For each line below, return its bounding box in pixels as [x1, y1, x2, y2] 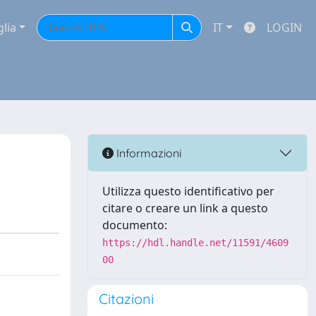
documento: [102, 217, 167, 233]
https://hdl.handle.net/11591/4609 [102, 237, 288, 248]
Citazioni [99, 290, 154, 308]
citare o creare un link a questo [102, 200, 268, 216]
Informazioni [114, 145, 181, 160]
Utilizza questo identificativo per [102, 183, 274, 199]
